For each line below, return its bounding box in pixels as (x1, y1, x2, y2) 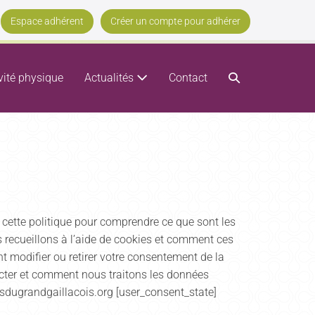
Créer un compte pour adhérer (110, 15, 240, 27)
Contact (169, 71, 207, 84)
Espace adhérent (11, 15, 84, 27)
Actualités (84, 71, 136, 84)
